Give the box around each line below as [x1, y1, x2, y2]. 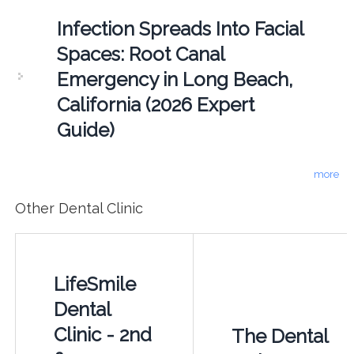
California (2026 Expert [56, 92, 254, 116]
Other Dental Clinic [14, 200, 143, 217]
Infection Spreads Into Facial [56, 17, 303, 40]
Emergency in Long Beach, [56, 67, 293, 91]
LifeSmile [53, 273, 136, 296]
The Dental [231, 325, 328, 348]
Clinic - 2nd [53, 323, 152, 347]
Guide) [56, 118, 115, 141]
